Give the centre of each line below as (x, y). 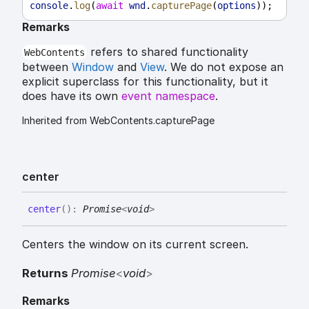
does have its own (72, 96)
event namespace (168, 96)
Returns (47, 273)
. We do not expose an (224, 67)
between (47, 67)
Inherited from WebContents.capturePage (118, 120)
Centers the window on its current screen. (135, 244)
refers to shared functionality (167, 51)
